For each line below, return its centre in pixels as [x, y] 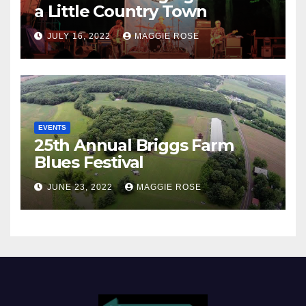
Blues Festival [89, 162]
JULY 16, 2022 [80, 36]
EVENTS [52, 127]
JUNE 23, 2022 [81, 187]
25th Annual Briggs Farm [134, 145]
